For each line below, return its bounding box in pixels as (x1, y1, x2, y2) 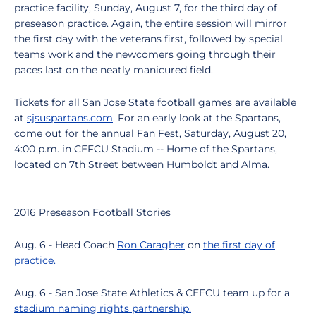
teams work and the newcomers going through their (14, 48, 276, 61)
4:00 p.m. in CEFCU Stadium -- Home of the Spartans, (14, 142, 277, 155)
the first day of (203, 238, 275, 251)
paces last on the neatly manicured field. (14, 63, 213, 76)
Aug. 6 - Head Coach (14, 238, 117, 251)
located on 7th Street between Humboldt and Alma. (14, 158, 269, 171)
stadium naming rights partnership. (14, 302, 191, 315)
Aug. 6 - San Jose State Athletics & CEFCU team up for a (14, 286, 290, 299)
